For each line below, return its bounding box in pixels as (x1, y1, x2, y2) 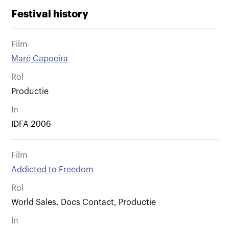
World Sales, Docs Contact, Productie (11, 198, 156, 207)
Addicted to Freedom (11, 165, 94, 174)
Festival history (11, 8, 89, 19)
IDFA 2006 (11, 120, 52, 128)
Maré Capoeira (11, 54, 68, 63)
